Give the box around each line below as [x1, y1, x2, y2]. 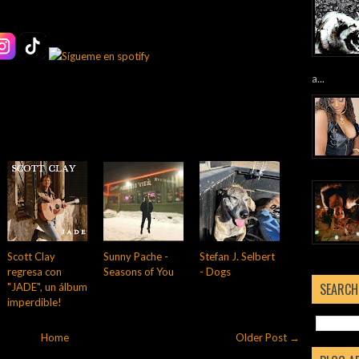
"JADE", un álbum [7, 280, 87, 293]
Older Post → [236, 330, 300, 344]
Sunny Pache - [103, 249, 168, 263]
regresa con [7, 264, 62, 278]
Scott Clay [7, 249, 55, 263]
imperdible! [7, 295, 62, 309]
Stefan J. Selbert [200, 249, 275, 263]
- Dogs [200, 264, 231, 278]
